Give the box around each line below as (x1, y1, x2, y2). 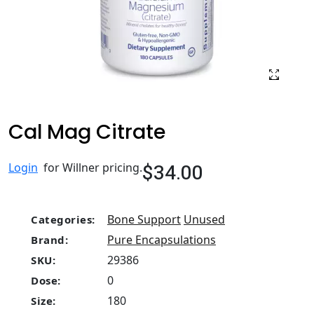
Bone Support (107, 212, 181, 227)
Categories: (31, 212, 95, 226)
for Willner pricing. (38, 160, 142, 175)
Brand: (31, 233, 68, 247)
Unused (184, 212, 225, 227)
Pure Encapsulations (107, 232, 216, 247)
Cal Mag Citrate (8, 118, 165, 146)
